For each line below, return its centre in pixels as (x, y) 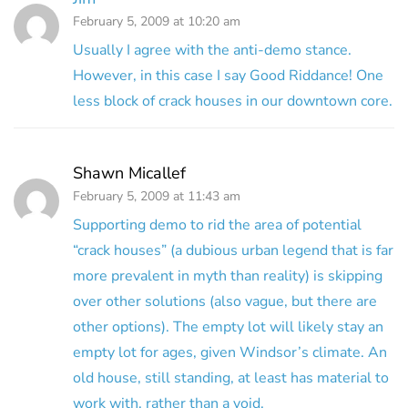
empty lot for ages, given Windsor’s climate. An (230, 352)
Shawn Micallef (129, 173)
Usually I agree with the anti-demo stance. (212, 50)
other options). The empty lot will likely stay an (228, 326)
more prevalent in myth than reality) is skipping (228, 275)
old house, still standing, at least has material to (231, 377)
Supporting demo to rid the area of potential (217, 224)
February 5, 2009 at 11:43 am (157, 196)
